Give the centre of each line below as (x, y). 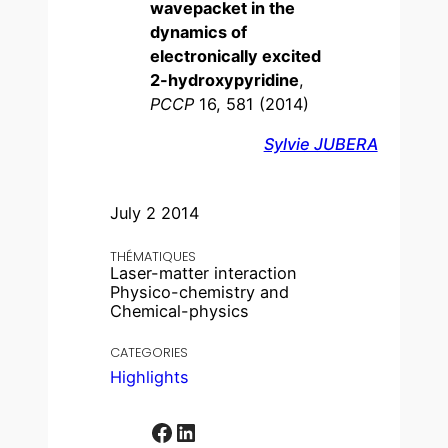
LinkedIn (180, 431)
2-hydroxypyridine (225, 79)
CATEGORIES (149, 352)
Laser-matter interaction (204, 272)
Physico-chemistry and (200, 291)
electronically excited (236, 55)
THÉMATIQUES (153, 256)
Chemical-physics (180, 310)
